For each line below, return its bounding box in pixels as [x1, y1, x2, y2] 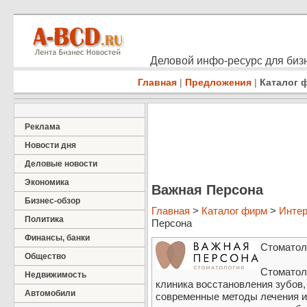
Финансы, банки [25, 233, 90, 243]
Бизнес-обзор [25, 196, 80, 206]
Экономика [25, 177, 69, 187]
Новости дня [25, 140, 76, 150]
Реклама [25, 122, 60, 132]
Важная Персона [151, 182, 263, 197]
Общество [25, 251, 66, 261]
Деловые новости [25, 159, 97, 169]
